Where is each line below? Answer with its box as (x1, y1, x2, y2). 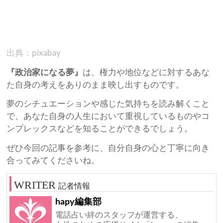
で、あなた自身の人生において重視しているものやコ (6, 112, 210, 121)
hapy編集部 (55, 198, 102, 207)
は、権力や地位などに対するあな (83, 68, 210, 77)
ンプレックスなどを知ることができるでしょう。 (6, 124, 193, 133)
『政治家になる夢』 (6, 68, 83, 77)
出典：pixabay (6, 49, 61, 58)
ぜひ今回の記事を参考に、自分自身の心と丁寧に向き (6, 143, 210, 152)
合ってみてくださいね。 (6, 156, 100, 165)
